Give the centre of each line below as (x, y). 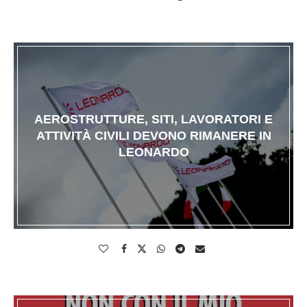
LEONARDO (153, 152)
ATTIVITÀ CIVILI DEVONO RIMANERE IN (153, 136)
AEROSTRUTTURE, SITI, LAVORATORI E (153, 120)
